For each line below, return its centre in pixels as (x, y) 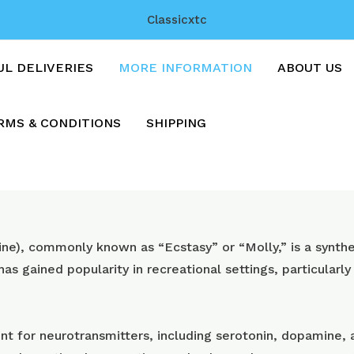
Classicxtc (177, 20)
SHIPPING (177, 123)
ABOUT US (310, 68)
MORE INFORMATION (186, 68)
